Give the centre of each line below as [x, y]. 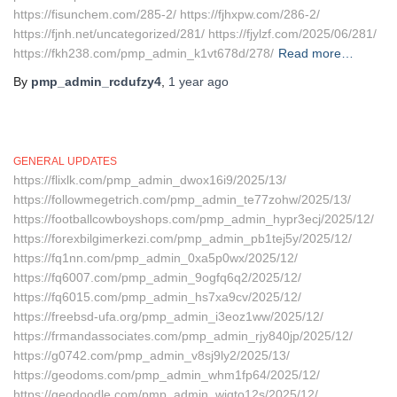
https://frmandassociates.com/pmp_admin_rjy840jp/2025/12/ [183, 336]
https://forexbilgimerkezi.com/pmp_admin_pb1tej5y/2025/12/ [183, 238]
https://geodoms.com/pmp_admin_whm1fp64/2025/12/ [167, 375]
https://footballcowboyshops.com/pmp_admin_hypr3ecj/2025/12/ [194, 219]
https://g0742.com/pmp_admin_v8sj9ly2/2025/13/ [152, 355]
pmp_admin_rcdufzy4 [96, 82]
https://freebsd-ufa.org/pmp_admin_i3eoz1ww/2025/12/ [168, 316]
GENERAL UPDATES [65, 161]
